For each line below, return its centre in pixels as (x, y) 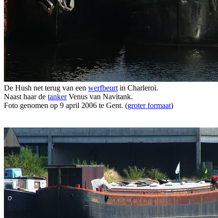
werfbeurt (103, 88)
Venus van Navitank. (100, 96)
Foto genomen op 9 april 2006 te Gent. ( (66, 105)
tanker (57, 96)
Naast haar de (26, 96)
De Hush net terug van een (46, 88)
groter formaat (149, 105)
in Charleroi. (138, 88)
